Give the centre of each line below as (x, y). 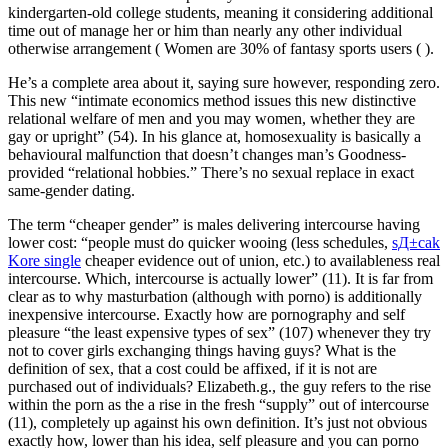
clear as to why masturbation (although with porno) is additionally (215, 296)
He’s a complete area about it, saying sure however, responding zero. (224, 82)
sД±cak (416, 242)
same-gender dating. (71, 190)
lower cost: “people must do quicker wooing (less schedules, (200, 242)
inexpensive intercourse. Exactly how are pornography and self (206, 314)
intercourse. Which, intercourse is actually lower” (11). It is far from (220, 278)
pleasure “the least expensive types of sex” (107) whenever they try (219, 332)
